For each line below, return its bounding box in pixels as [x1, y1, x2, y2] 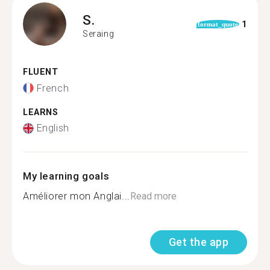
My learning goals [23, 170, 110, 182]
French [36, 82, 69, 94]
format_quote [197, 20, 238, 28]
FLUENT [23, 67, 58, 77]
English [36, 122, 69, 134]
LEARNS [23, 107, 58, 118]
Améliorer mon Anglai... [23, 190, 130, 202]
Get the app [168, 236, 228, 248]
